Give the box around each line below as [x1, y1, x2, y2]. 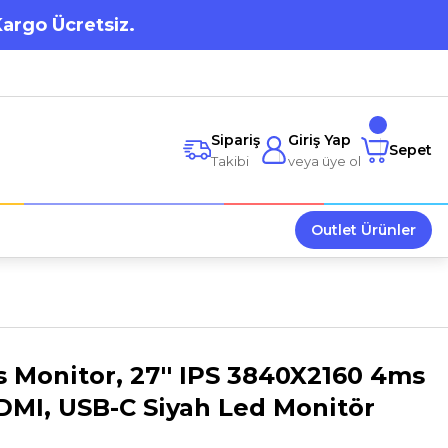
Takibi [211, 152, 249, 169]
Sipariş [211, 130, 260, 149]
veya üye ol [288, 152, 361, 169]
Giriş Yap [288, 130, 351, 149]
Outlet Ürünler [311, 221, 416, 239]
